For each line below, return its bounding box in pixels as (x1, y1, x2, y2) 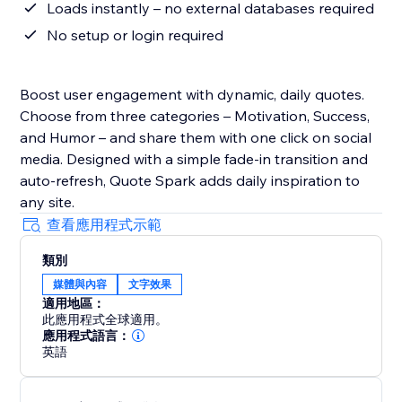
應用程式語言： (42, 328, 131, 345)
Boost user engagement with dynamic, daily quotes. (20, 85, 365, 104)
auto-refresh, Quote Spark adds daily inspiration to (20, 171, 361, 190)
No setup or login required (47, 26, 224, 45)
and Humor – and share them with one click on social (20, 128, 372, 147)
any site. (20, 193, 75, 212)
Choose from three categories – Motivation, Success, (20, 107, 371, 126)
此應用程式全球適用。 (42, 311, 169, 328)
